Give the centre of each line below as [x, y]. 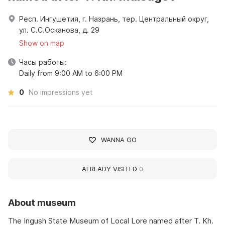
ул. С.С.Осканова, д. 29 [59, 30]
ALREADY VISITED [110, 169]
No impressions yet [61, 92]
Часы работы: [43, 62]
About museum [42, 203]
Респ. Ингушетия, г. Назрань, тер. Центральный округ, [114, 19]
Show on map [42, 43]
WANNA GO [119, 140]
